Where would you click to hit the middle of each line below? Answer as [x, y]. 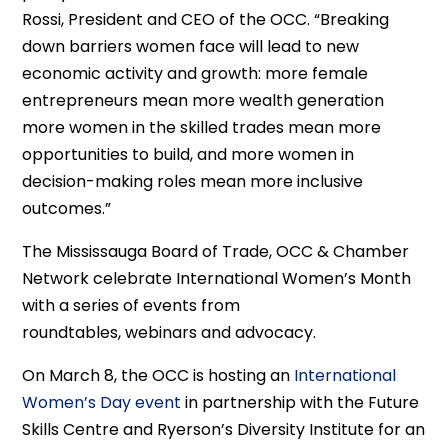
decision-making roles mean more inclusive [193, 181]
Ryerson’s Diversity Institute [266, 429]
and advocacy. [259, 332]
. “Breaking [348, 19]
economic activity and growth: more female [195, 73]
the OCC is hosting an [206, 375]
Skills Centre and [90, 429]
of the [243, 19]
